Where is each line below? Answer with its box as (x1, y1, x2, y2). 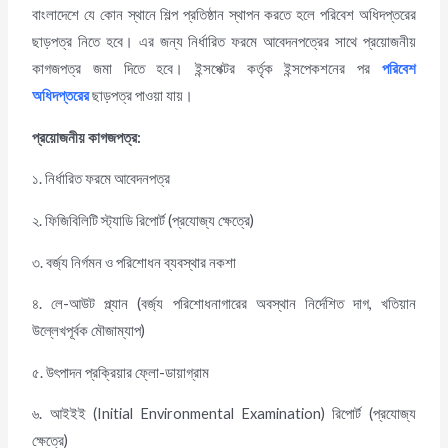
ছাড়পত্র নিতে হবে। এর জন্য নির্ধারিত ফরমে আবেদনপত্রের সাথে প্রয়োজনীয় (32, 33, 416, 51)
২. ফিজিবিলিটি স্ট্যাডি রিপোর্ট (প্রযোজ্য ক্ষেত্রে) (32, 211, 255, 229)
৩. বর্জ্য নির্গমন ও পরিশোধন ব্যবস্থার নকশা (32, 253, 237, 271)
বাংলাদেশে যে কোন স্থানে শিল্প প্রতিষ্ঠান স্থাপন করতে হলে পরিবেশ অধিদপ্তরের (32, 6, 416, 24)
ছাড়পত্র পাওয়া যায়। (92, 87, 194, 105)
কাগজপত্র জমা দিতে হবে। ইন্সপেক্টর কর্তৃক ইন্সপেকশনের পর (32, 60, 382, 78)
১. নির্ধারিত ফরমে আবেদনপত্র (32, 170, 171, 188)
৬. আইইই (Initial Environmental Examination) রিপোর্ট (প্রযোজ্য (32, 405, 416, 423)
